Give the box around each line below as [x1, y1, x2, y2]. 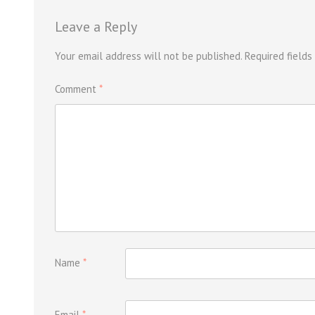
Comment [55, 82, 99, 96]
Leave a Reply [55, 18, 137, 36]
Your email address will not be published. [55, 49, 242, 63]
